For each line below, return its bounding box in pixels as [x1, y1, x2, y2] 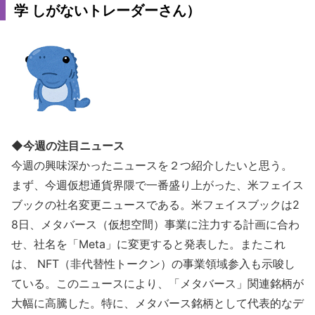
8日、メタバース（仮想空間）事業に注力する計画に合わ [11, 217, 300, 231]
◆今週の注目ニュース [11, 139, 124, 153]
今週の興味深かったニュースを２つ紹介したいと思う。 [11, 158, 292, 172]
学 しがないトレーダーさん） [14, 2, 200, 19]
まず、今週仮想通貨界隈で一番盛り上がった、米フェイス [11, 178, 304, 192]
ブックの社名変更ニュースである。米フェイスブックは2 [11, 198, 300, 212]
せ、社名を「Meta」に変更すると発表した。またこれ [11, 237, 285, 251]
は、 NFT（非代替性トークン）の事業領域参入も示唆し [11, 257, 295, 271]
